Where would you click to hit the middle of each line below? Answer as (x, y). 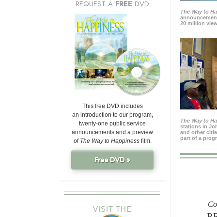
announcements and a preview (112, 132)
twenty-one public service (112, 124)
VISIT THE (112, 209)
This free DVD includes (112, 106)
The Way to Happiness (109, 141)
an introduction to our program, (112, 115)
